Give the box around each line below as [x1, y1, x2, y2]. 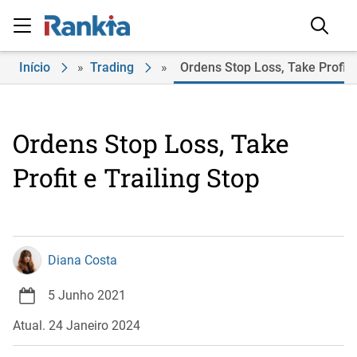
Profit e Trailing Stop [13, 160, 260, 194]
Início [19, 60, 50, 75]
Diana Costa [48, 253, 117, 268]
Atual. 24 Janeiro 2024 [13, 318, 140, 333]
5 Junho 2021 [48, 288, 126, 303]
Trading [90, 60, 134, 75]
